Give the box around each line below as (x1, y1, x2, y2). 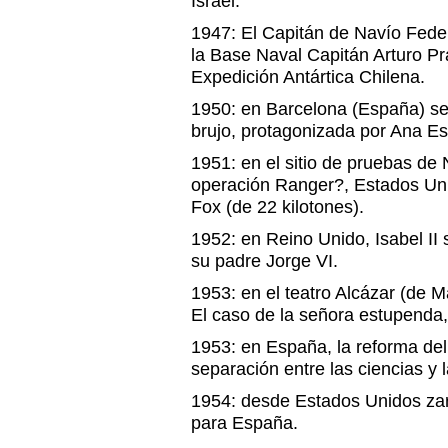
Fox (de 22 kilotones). (191, 197, 364, 217)
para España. (191, 413, 298, 433)
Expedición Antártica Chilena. (191, 67, 425, 87)
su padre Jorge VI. (191, 251, 338, 271)
